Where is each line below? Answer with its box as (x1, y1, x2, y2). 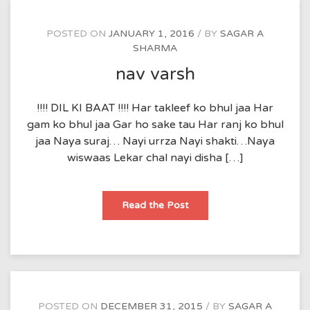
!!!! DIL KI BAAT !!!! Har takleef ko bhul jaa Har (37, 100, 273, 115)
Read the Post (121, 199, 189, 211)
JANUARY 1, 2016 (109, 28, 194, 39)
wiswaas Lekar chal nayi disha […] (66, 150, 244, 165)
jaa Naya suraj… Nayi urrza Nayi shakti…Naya (35, 134, 275, 148)
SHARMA (133, 42, 177, 54)
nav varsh (115, 64, 195, 84)
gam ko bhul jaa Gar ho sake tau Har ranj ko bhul (26, 117, 284, 131)
